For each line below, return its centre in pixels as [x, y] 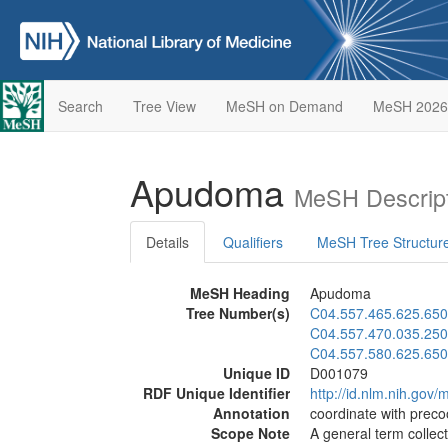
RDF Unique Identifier [216, 393]
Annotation [251, 413]
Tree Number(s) [238, 313]
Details [167, 242]
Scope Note [250, 433]
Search [80, 106]
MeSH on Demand [284, 106]
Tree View [164, 106]
